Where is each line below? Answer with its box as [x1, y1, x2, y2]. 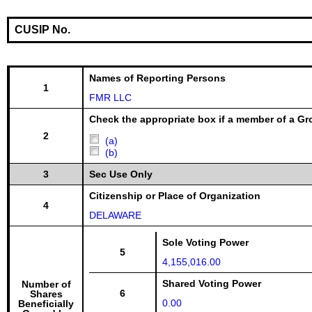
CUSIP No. [15, 24, 70, 36]
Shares [29, 288, 63, 299]
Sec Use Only [89, 169, 153, 180]
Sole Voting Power [162, 237, 249, 248]
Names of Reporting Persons [89, 72, 226, 84]
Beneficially [18, 298, 74, 309]
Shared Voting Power [162, 278, 261, 289]
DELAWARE [89, 210, 141, 221]
